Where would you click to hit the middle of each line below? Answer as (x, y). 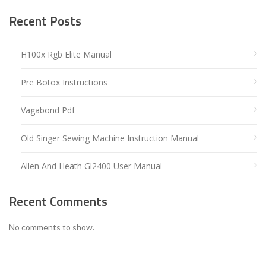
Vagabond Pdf (48, 110)
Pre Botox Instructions (64, 82)
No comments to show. (52, 227)
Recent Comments (58, 201)
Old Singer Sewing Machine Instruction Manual (110, 138)
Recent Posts (45, 21)
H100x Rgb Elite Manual (66, 54)
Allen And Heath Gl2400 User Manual (91, 166)
